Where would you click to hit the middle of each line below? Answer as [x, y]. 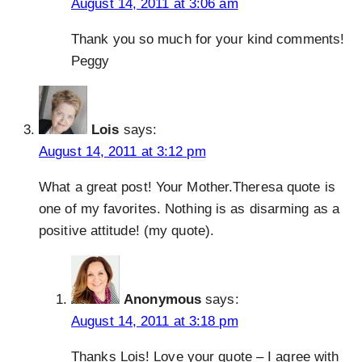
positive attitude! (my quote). [127, 231]
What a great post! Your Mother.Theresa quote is [187, 187]
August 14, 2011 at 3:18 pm [155, 322]
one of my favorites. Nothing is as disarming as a [189, 209]
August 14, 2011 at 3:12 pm [122, 152]
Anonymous [163, 300]
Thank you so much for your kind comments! [208, 40]
